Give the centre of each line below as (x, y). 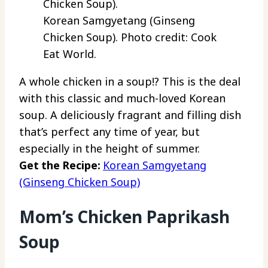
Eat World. (70, 54)
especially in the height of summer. (109, 149)
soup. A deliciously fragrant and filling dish (130, 115)
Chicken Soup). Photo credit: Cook (130, 37)
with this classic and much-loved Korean (122, 98)
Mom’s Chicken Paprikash (124, 217)
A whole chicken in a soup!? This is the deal (130, 82)
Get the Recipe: (61, 165)
